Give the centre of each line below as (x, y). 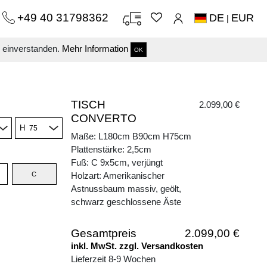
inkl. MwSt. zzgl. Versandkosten (137, 246)
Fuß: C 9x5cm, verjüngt (117, 162)
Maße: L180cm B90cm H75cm (131, 136)
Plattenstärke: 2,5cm (111, 149)
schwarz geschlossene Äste (126, 202)
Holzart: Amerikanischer (118, 176)
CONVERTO (104, 118)
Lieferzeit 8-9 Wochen (113, 259)
